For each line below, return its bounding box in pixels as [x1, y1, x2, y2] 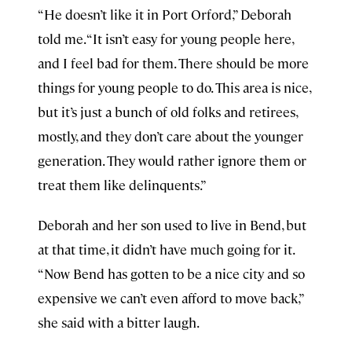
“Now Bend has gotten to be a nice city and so [38, 265, 305, 282]
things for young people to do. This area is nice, [38, 79, 310, 96]
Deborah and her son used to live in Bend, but [38, 216, 306, 233]
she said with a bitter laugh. [38, 313, 200, 331]
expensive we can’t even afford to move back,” [38, 289, 303, 306]
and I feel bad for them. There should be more [38, 54, 309, 71]
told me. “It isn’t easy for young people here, [38, 30, 293, 47]
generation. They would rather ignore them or [38, 152, 306, 169]
